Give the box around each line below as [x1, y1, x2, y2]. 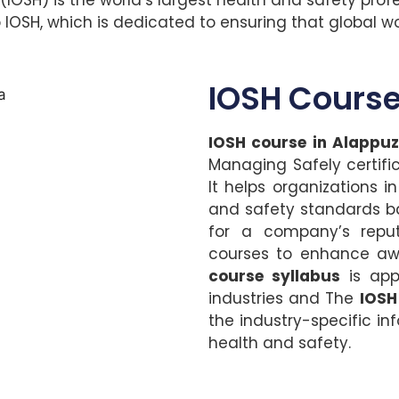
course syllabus [208, 265, 341, 288]
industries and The [208, 288, 360, 310]
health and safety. [208, 332, 351, 354]
